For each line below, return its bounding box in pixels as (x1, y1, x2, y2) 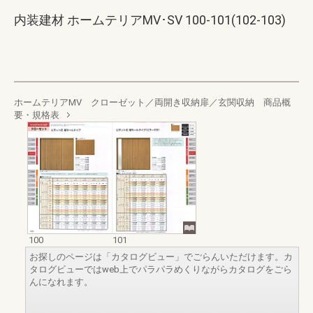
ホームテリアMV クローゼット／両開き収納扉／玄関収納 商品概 (14, 97, 291, 108)
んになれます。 (29, 277, 93, 288)
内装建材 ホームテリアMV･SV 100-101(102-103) (14, 13, 286, 27)
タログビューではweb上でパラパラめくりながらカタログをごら (29, 264, 292, 275)
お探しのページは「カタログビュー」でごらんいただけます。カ (29, 252, 293, 263)
